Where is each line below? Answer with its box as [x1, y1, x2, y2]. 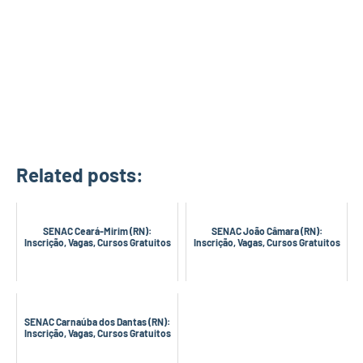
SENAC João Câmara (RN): [211, 225, 322, 237]
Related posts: [16, 163, 143, 186]
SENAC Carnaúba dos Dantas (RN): [24, 316, 170, 327]
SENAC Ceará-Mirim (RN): [43, 225, 152, 237]
